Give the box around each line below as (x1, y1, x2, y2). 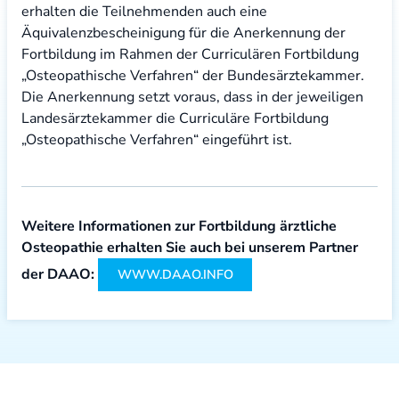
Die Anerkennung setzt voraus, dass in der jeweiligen (21, 87, 363, 108)
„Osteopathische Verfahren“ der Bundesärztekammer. (21, 66, 364, 86)
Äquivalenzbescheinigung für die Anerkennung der (21, 23, 346, 44)
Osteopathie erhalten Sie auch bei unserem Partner (21, 238, 358, 258)
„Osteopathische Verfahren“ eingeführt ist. (21, 130, 292, 151)
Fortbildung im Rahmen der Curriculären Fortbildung (21, 45, 359, 65)
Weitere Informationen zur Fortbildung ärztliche (21, 216, 337, 237)
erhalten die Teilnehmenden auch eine (21, 2, 267, 22)
